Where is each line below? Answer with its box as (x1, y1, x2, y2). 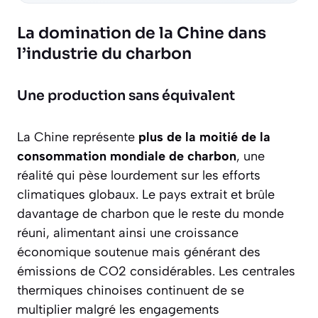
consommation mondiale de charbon (17, 148, 236, 165)
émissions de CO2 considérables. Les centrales (17, 263, 295, 280)
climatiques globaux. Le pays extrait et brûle (17, 187, 275, 203)
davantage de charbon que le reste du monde (17, 206, 284, 222)
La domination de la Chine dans (17, 23, 266, 43)
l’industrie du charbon (17, 44, 192, 64)
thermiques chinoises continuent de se (17, 283, 244, 299)
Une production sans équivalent (17, 87, 235, 105)
